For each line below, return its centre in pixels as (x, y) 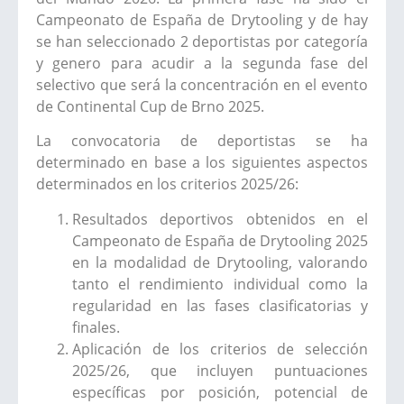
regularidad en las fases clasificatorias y (220, 305)
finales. (96, 327)
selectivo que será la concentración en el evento (202, 84)
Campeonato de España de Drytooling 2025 (220, 240)
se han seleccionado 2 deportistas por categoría (202, 41)
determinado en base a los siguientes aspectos (202, 163)
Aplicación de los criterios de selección (220, 349)
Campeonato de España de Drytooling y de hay (202, 19)
